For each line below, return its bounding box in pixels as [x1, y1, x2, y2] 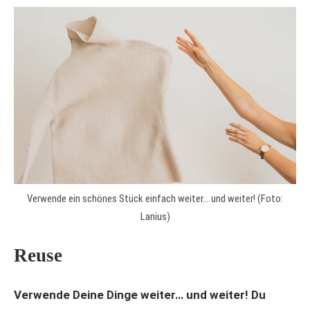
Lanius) [140, 210, 170, 224]
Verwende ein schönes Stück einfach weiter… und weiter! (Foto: [27, 192, 283, 206]
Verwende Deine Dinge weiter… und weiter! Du [14, 288, 266, 302]
